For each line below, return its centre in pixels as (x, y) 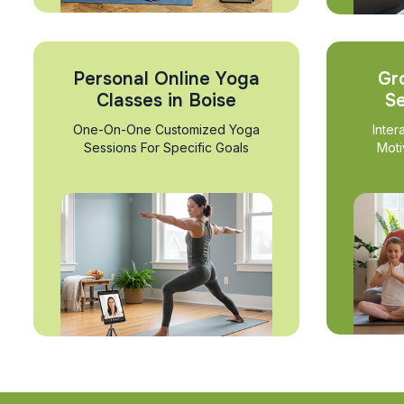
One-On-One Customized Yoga (166, 130)
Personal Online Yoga (166, 79)
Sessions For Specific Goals (166, 148)
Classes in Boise (166, 101)
